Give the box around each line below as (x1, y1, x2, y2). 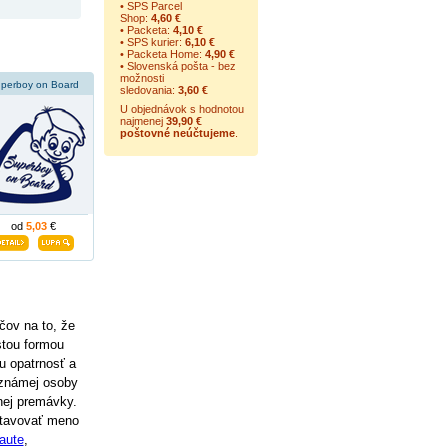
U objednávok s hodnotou (119, 103, 244, 115)
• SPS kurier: (119, 36, 185, 48)
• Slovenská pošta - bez (119, 60, 236, 72)
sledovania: (119, 84, 178, 96)
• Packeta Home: (119, 48, 205, 60)
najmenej (119, 115, 166, 127)
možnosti (119, 72, 164, 84)
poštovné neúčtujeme (119, 127, 235, 139)
